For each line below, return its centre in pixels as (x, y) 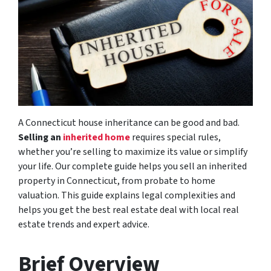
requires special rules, (175, 137)
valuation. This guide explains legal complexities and (127, 195)
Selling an (41, 137)
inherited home (96, 137)
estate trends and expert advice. (84, 224)
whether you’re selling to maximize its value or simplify (133, 152)
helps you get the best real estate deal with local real (129, 210)
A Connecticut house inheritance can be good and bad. (129, 122)
